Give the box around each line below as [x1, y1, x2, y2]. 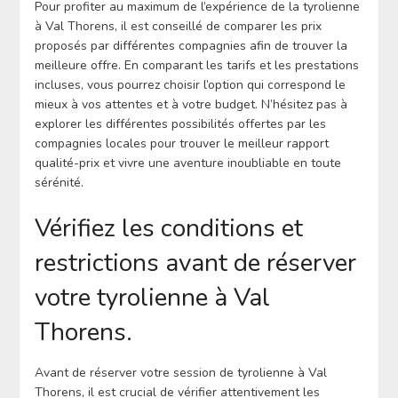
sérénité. [34, 173, 84, 191]
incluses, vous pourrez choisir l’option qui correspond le [34, 76, 346, 93]
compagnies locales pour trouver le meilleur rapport [34, 134, 329, 152]
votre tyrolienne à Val [34, 280, 270, 314]
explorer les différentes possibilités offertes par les [34, 115, 326, 132]
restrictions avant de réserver [34, 245, 356, 280]
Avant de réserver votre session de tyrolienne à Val [34, 363, 327, 381]
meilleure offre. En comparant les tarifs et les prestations [34, 56, 359, 74]
